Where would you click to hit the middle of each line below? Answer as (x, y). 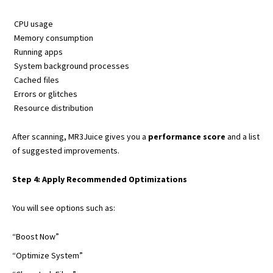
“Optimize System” (48, 255)
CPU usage (33, 23)
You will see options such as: (64, 207)
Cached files (36, 80)
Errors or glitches (45, 94)
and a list (243, 136)
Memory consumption (53, 37)
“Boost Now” (36, 236)
